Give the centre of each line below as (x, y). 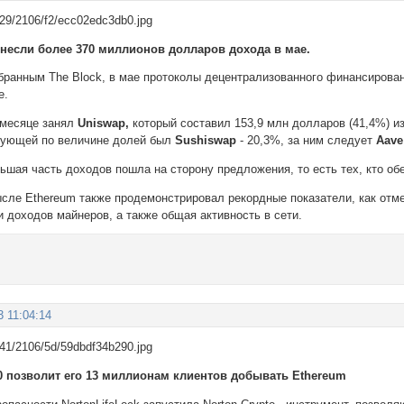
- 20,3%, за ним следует (308, 141)
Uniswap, (104, 124)
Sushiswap (208, 141)
